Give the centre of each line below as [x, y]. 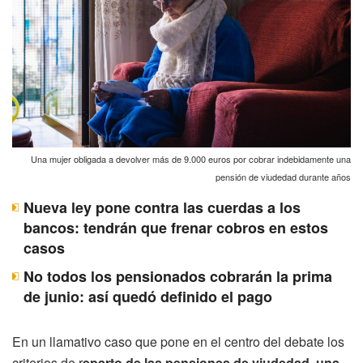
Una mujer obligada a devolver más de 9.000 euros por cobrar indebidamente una [191, 158]
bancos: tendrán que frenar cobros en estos [176, 227]
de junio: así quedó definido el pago [148, 296]
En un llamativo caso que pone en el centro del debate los [178, 341]
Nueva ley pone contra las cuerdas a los [162, 207]
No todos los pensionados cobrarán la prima [178, 276]
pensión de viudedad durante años [283, 176]
